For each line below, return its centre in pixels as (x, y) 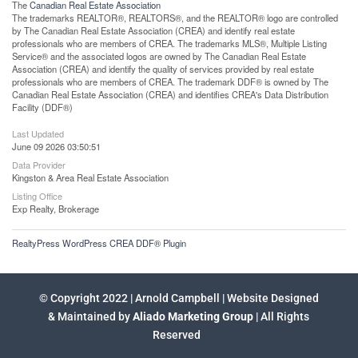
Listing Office (37, 195)
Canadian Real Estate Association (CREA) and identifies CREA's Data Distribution (170, 94)
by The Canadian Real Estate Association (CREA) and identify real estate (153, 30)
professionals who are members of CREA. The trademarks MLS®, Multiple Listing (169, 43)
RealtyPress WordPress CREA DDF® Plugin (99, 243)
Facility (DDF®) (42, 107)
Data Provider (39, 164)
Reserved (179, 334)
